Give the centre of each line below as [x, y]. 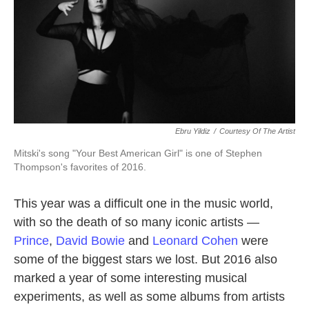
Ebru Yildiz [193, 131]
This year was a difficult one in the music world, [143, 204]
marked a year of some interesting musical [130, 278]
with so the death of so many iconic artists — [137, 222]
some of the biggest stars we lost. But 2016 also [146, 260]
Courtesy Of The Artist [257, 131]
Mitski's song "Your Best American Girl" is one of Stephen [138, 153]
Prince [31, 241]
